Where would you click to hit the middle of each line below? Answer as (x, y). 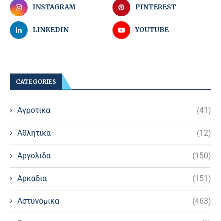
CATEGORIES (36, 82)
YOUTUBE (152, 30)
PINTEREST (156, 7)
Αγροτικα (34, 110)
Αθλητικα (34, 133)
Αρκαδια (32, 179)
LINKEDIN (51, 30)
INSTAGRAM (54, 7)
